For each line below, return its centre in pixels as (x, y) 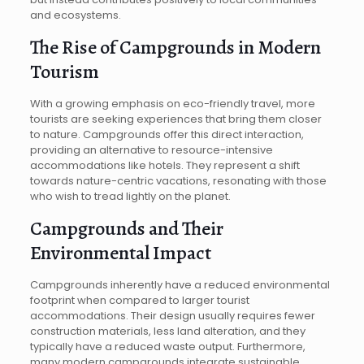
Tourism (64, 71)
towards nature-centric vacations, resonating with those (178, 180)
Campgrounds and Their (126, 228)
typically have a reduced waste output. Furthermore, (167, 346)
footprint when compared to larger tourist (139, 300)
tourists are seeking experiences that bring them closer (175, 119)
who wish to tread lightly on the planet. (130, 196)
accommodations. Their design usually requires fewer (172, 315)
